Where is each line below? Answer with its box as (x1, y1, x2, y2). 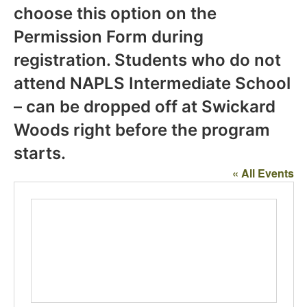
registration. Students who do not (13, 50, 281, 71)
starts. (13, 143, 66, 164)
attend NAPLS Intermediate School (13, 73, 291, 94)
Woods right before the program (13, 120, 270, 140)
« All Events (232, 165, 294, 182)
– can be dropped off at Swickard (13, 97, 275, 117)
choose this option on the (13, 3, 217, 24)
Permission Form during (13, 27, 204, 47)
